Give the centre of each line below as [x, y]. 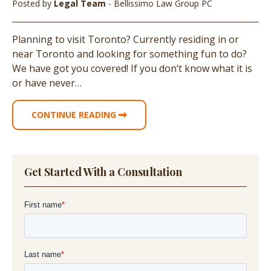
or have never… [47, 83]
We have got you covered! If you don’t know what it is [132, 69]
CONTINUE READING [75, 115]
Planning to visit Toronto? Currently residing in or [126, 40]
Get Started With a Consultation [103, 172]
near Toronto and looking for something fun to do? [129, 54]
